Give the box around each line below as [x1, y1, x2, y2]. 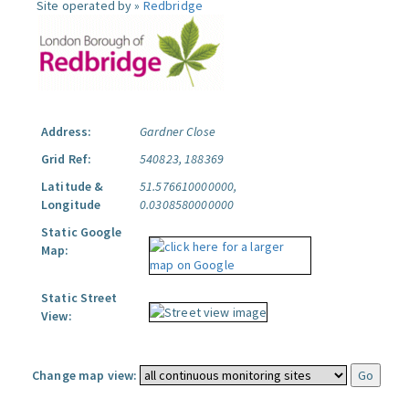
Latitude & [41, 178, 104, 194]
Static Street [41, 289, 117, 306]
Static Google [41, 224, 121, 240]
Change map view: [32, 367, 138, 383]
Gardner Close [140, 123, 215, 140]
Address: [41, 123, 92, 140]
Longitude [41, 196, 101, 213]
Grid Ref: [41, 151, 92, 167]
